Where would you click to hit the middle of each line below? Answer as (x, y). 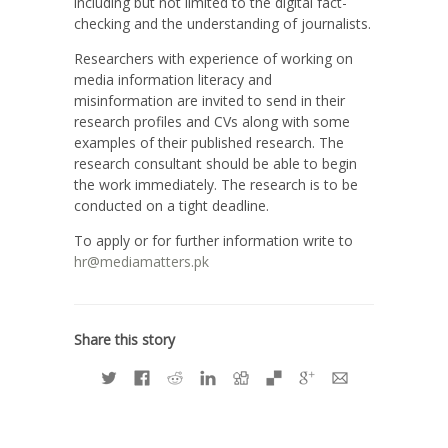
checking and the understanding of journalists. (222, 23)
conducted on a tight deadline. (171, 205)
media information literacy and (173, 79)
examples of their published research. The (209, 142)
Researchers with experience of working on (213, 58)
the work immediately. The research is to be (216, 184)
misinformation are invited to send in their (209, 100)
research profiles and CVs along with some (212, 121)
